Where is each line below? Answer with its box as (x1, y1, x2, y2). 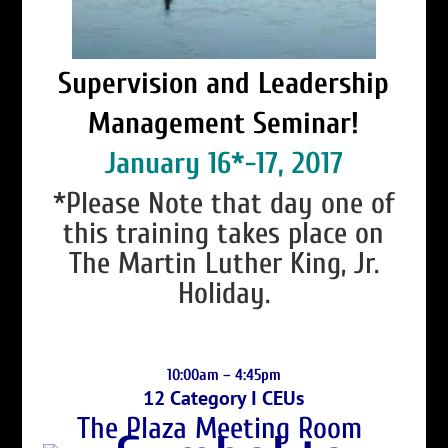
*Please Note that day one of (52, 185, 395, 221)
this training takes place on (63, 215, 385, 251)
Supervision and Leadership (58, 65, 390, 101)
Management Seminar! (88, 105, 360, 141)
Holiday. (177, 275, 270, 311)
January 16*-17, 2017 (104, 145, 343, 181)
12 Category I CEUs (143, 384, 305, 411)
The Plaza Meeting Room (77, 410, 371, 446)
